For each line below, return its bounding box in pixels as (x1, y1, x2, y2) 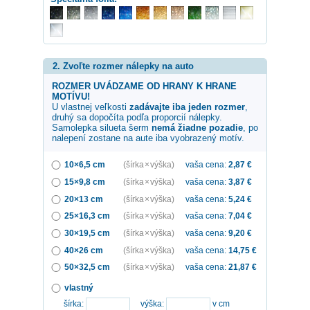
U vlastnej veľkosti (52, 102, 129, 113)
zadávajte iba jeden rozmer (129, 102, 245, 113)
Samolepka (52, 122, 100, 134)
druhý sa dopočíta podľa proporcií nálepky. (52, 112, 222, 123)
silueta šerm (100, 122, 149, 134)
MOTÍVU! (52, 91, 90, 102)
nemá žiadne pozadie (152, 122, 243, 134)
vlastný (64, 282, 93, 292)
